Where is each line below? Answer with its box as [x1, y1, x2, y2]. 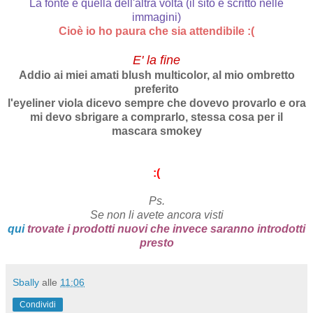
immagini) [132, 11, 181, 24]
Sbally [13, 277, 39, 289]
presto [139, 237, 174, 249]
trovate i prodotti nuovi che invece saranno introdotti [24, 223, 305, 235]
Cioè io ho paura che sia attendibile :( [59, 25, 254, 38]
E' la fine [133, 53, 180, 68]
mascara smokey [111, 125, 202, 138]
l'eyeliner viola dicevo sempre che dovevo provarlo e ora [7, 97, 306, 110]
